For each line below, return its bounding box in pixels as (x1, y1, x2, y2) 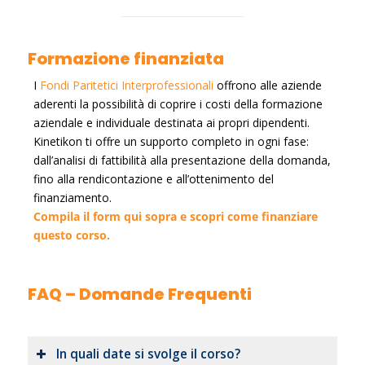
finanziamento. (33, 190, 112, 206)
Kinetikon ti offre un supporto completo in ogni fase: (33, 134, 310, 150)
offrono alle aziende (213, 77, 323, 94)
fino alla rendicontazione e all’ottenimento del (33, 171, 275, 187)
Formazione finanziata (27, 47, 224, 71)
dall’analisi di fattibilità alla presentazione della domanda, (33, 152, 332, 169)
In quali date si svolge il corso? (55, 345, 240, 363)
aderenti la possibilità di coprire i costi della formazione (33, 96, 323, 112)
